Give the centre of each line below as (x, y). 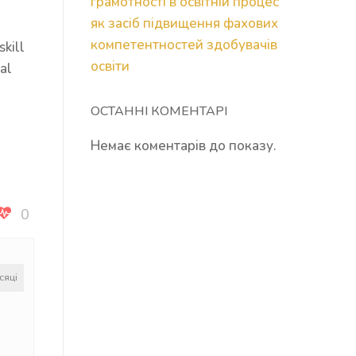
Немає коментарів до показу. (183, 146)
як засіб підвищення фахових (184, 24)
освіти (110, 67)
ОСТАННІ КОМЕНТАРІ (159, 112)
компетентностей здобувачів (184, 45)
